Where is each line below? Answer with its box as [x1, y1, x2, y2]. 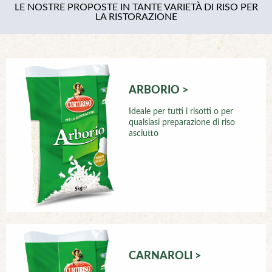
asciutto [129, 129, 159, 138]
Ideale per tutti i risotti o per [129, 107, 234, 116]
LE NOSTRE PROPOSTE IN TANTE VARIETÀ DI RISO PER [14, 2, 258, 12]
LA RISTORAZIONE [95, 12, 177, 22]
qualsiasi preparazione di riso [129, 118, 236, 127]
